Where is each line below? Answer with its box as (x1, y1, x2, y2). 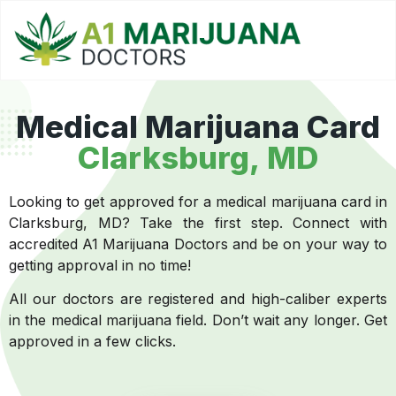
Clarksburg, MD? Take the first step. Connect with (9, 214, 387, 232)
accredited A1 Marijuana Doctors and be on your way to (9, 235, 387, 254)
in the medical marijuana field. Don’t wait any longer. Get (9, 311, 387, 330)
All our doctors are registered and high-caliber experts (9, 290, 387, 308)
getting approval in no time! (9, 256, 191, 275)
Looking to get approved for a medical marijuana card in (9, 193, 387, 211)
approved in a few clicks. (9, 332, 180, 351)
